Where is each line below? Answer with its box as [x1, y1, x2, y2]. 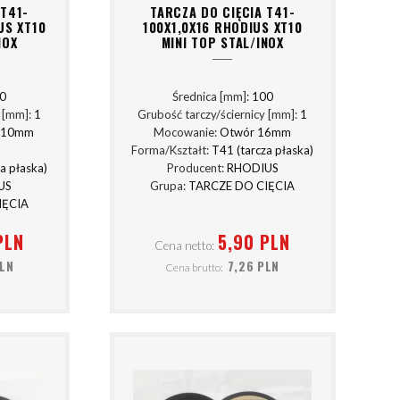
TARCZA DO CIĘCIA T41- [150, 2, 296, 21]
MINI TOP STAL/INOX [161, 32, 284, 52]
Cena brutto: [165, 261, 224, 274]
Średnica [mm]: [171, 89, 252, 104]
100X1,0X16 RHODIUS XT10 [142, 17, 303, 37]
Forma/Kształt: [131, 143, 212, 158]
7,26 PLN [227, 257, 280, 276]
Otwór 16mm [220, 125, 292, 140]
